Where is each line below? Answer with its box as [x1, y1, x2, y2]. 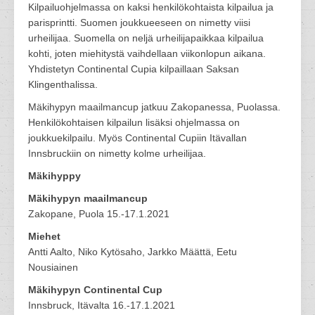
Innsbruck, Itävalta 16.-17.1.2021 [28, 300, 175, 311]
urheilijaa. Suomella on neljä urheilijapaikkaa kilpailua [28, 32, 264, 44]
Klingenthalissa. [28, 79, 98, 90]
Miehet [28, 231, 60, 242]
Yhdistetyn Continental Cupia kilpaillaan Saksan [28, 63, 239, 75]
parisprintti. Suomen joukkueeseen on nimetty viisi [28, 17, 250, 28]
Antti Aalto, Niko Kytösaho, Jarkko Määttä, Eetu [28, 246, 237, 257]
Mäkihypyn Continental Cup [28, 284, 162, 295]
